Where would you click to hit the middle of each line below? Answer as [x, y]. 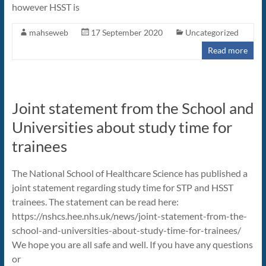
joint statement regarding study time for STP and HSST [122, 188]
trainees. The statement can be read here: [95, 202]
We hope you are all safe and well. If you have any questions [132, 245]
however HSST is [45, 7]
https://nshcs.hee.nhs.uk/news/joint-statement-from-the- [129, 216]
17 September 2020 [126, 33]
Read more [228, 50]
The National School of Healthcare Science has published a [129, 173]
